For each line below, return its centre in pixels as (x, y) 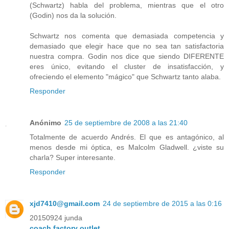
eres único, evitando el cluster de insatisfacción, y (127, 67)
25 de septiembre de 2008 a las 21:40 (126, 123)
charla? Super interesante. (73, 158)
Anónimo (45, 123)
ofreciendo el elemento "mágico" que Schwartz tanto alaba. (125, 77)
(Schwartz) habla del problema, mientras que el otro (127, 5)
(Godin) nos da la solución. (73, 16)
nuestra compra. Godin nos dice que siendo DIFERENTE (127, 56)
